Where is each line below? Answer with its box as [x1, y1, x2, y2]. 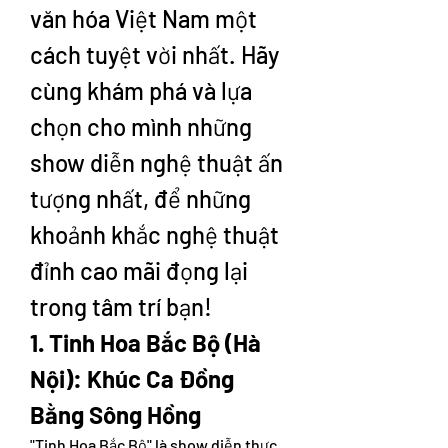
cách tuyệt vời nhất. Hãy [30, 40, 279, 69]
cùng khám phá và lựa [30, 76, 252, 105]
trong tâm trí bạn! [30, 292, 212, 321]
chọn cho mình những [30, 112, 252, 141]
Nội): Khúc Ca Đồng [30, 364, 234, 393]
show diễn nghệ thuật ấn [30, 148, 283, 177]
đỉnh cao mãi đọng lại [30, 256, 248, 285]
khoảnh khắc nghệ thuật [30, 220, 279, 249]
